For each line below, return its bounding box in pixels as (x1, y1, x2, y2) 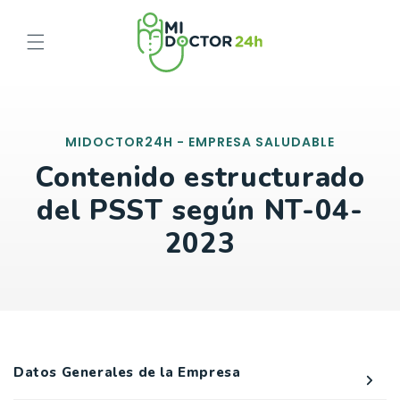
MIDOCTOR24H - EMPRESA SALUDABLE (65, 133, 335, 152)
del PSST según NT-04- (37, 192, 363, 230)
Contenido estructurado (35, 159, 365, 197)
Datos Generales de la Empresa (13, 363, 241, 382)
